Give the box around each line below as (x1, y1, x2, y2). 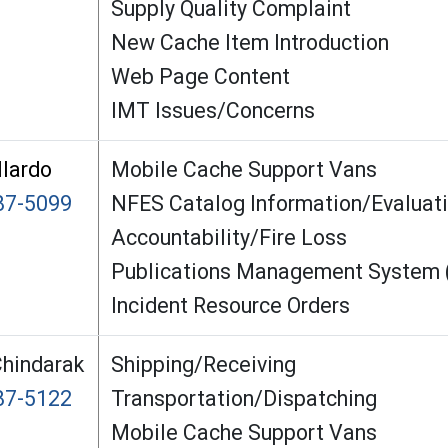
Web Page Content (111, 63, 295, 89)
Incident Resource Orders (111, 292, 350, 318)
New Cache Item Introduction (111, 29, 394, 55)
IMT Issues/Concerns (111, 97, 320, 123)
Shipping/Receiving (111, 351, 301, 377)
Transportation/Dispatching (111, 385, 382, 411)
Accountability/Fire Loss (111, 224, 355, 250)
